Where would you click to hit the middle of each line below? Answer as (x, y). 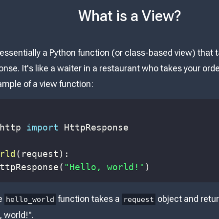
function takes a (89, 199)
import (43, 128)
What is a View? (130, 16)
